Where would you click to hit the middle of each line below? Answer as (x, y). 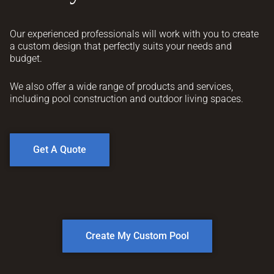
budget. (26, 58)
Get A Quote (60, 150)
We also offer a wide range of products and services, (121, 87)
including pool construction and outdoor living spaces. (127, 99)
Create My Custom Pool (137, 236)
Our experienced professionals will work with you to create (134, 34)
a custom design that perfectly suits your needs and (121, 46)
